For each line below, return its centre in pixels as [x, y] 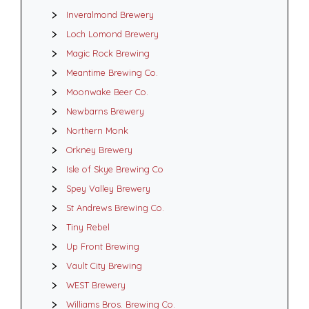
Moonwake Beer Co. [107, 92]
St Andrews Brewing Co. [115, 208]
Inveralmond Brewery [110, 14]
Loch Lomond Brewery [112, 34]
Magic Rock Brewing [108, 53]
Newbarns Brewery [105, 111]
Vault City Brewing [104, 266]
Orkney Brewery [99, 150]
